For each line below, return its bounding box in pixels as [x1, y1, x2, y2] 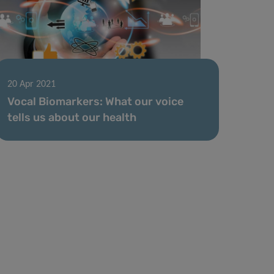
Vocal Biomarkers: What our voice [7, 94, 184, 108]
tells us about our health [7, 110, 137, 124]
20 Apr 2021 [7, 79, 56, 89]
